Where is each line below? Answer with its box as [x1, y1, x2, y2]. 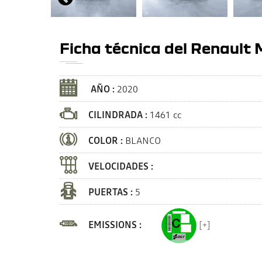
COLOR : [88, 134, 125, 147]
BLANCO [125, 134, 161, 147]
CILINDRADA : [88, 108, 150, 121]
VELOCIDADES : [88, 160, 156, 173]
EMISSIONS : [88, 218, 144, 232]
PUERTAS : [88, 185, 135, 198]
